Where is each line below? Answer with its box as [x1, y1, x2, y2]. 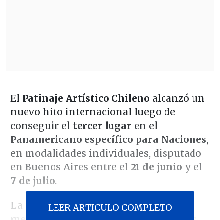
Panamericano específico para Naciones [10, 133, 206, 145]
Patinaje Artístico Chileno [22, 92, 150, 104]
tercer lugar [72, 119, 132, 132]
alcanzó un [149, 92, 205, 104]
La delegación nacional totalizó [10, 199, 165, 212]
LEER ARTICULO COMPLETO [48, 201, 172, 213]
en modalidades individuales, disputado [10, 147, 201, 159]
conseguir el [10, 119, 73, 132]
